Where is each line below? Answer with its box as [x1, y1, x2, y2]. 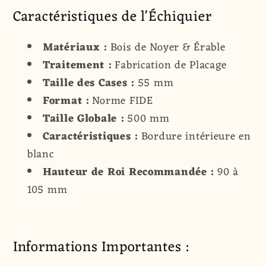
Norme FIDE [88, 91, 153, 110]
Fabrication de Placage [111, 55, 227, 75]
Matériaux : [43, 37, 107, 57]
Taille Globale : [43, 109, 124, 128]
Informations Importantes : [13, 235, 189, 261]
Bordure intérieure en [137, 126, 251, 146]
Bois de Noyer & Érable [106, 37, 226, 57]
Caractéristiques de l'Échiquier [13, 4, 212, 30]
